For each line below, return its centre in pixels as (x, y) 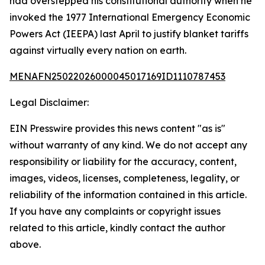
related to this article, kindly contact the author (117, 228)
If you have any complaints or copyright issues (115, 211)
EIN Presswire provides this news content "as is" (117, 128)
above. (25, 244)
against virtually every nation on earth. (98, 50)
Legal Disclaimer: (49, 102)
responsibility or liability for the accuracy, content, (123, 161)
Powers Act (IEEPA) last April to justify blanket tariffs (129, 34)
